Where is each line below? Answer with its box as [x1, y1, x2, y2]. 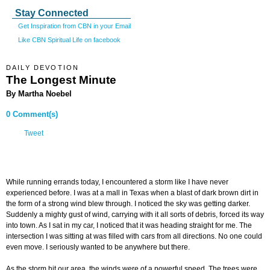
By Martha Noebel [6, 89, 72, 98]
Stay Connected [15, 8, 89, 18]
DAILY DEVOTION [6, 64, 80, 71]
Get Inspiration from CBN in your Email [18, 22, 131, 30]
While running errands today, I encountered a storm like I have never [6, 178, 228, 187]
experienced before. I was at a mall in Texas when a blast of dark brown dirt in [6, 189, 259, 198]
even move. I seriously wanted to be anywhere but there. [6, 243, 190, 252]
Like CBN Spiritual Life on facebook [18, 36, 121, 43]
